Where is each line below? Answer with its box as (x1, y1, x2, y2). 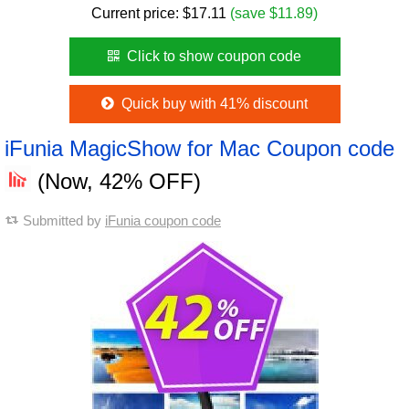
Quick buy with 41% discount (117, 96, 308, 111)
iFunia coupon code (105, 213, 221, 228)
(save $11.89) (230, 5, 318, 21)
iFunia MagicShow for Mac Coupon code (5, 136, 394, 161)
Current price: (91, 5, 183, 21)
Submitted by (23, 213, 105, 228)
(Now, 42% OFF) (31, 169, 201, 194)
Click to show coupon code (123, 48, 302, 64)
